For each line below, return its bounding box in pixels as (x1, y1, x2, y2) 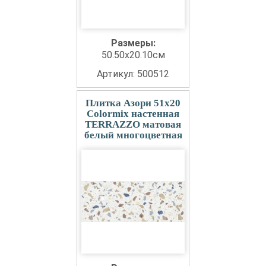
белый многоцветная (84, 129, 182, 141)
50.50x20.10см (101, 49, 165, 61)
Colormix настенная (87, 108, 179, 119)
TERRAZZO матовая (85, 119, 181, 130)
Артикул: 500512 (97, 68, 169, 80)
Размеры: (110, 37, 156, 49)
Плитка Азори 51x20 (85, 97, 180, 109)
